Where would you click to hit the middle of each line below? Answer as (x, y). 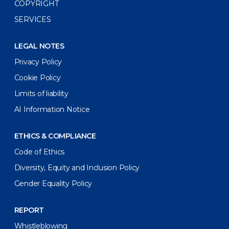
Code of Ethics (39, 152)
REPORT (31, 210)
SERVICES (32, 20)
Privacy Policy (38, 62)
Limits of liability (41, 94)
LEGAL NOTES (41, 46)
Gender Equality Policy (53, 184)
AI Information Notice (52, 110)
